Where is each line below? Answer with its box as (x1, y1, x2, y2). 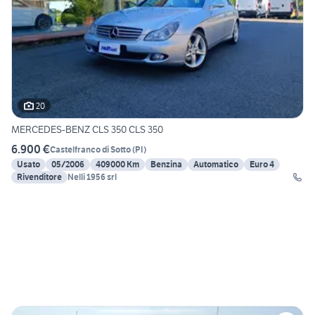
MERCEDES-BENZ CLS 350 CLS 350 (11, 123, 163, 136)
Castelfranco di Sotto (50, 143, 131, 155)
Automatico (193, 159, 238, 170)
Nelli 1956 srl (67, 172, 117, 183)
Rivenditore (17, 172, 62, 183)
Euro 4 (250, 159, 274, 170)
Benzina (150, 159, 182, 170)
